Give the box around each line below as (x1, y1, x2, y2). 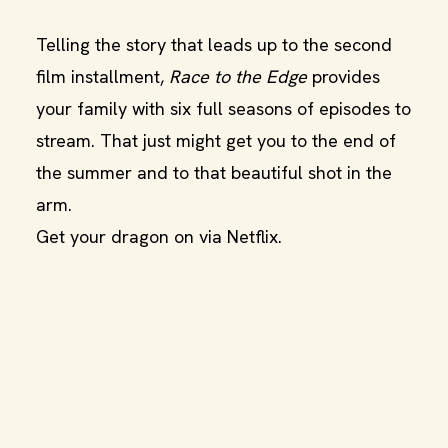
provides (307, 65, 380, 88)
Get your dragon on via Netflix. (36, 225, 282, 248)
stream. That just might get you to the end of (36, 129, 396, 152)
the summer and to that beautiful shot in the (36, 161, 392, 184)
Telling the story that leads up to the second (36, 33, 392, 56)
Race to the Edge (169, 65, 307, 88)
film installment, (36, 65, 169, 88)
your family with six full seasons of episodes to (36, 97, 411, 120)
